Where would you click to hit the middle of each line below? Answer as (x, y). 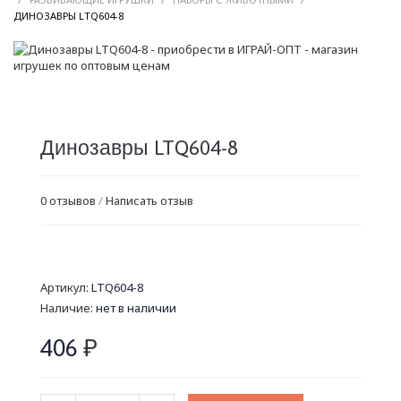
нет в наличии (136, 308)
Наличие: (68, 308)
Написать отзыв (149, 201)
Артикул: (66, 288)
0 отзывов (68, 201)
